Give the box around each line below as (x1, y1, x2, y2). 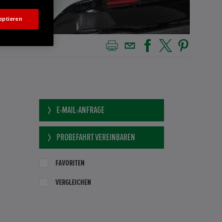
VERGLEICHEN (55, 178, 91, 187)
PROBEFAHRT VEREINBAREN (56, 133, 135, 143)
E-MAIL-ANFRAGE (56, 106, 105, 115)
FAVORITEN (55, 159, 85, 167)
